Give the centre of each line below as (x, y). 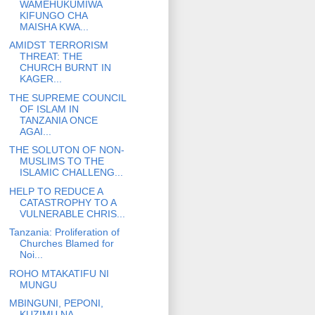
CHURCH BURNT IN (65, 68)
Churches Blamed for (66, 244)
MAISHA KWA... (54, 26)
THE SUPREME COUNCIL (67, 97)
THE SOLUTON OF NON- (66, 150)
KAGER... (40, 79)
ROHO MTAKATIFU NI (59, 273)
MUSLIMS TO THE (62, 161)
